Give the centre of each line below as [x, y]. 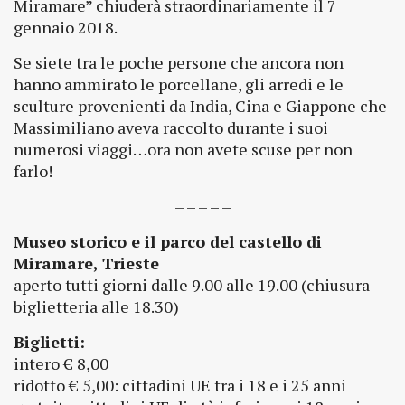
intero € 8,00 [61, 363]
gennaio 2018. [66, 27]
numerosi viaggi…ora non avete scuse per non [183, 149]
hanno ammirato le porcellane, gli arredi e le [179, 84]
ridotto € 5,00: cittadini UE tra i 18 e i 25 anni [180, 385]
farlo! [33, 171]
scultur [39, 106]
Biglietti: [49, 342]
